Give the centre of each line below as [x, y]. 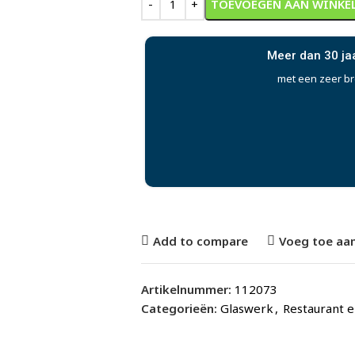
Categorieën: [179, 308]
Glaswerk [246, 308]
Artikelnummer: [187, 289]
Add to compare [200, 240]
